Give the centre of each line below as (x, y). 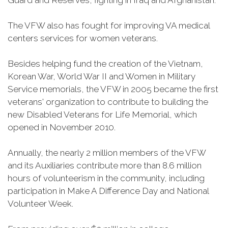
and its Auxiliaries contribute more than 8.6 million (105, 165)
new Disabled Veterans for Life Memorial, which (102, 115)
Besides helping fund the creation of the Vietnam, (105, 64)
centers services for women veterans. (83, 38)
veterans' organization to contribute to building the (108, 102)
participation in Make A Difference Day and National (108, 191)
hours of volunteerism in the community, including (106, 178)
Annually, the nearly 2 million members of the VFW (107, 153)
